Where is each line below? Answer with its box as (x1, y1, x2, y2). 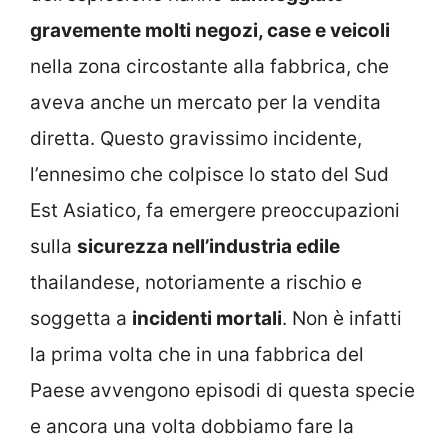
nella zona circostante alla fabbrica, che (30, 55, 389, 79)
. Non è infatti (282, 307, 402, 331)
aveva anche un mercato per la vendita (30, 91, 381, 115)
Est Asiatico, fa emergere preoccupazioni (30, 199, 400, 223)
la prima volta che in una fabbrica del (30, 343, 364, 367)
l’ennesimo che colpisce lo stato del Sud (30, 163, 389, 187)
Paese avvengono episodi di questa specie (30, 379, 415, 403)
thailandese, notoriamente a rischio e (30, 271, 362, 295)
